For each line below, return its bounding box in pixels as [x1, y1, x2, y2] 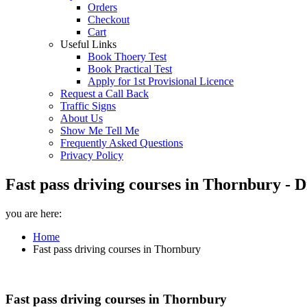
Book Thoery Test [88, 51, 167, 62]
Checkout [88, 14, 130, 25]
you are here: [5, 207, 62, 219]
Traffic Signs [60, 100, 116, 112]
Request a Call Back [60, 88, 149, 99]
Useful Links [60, 38, 116, 50]
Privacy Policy [60, 149, 123, 161]
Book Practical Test [88, 63, 172, 75]
